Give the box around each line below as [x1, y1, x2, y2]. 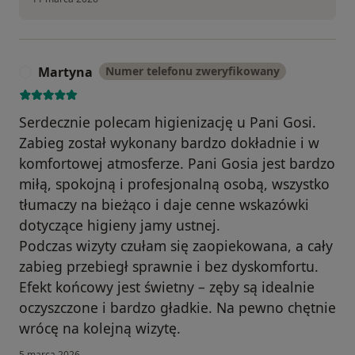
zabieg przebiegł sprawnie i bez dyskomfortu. [19, 257, 319, 277]
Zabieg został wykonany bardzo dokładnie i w [19, 133, 319, 153]
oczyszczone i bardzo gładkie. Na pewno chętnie [19, 298, 336, 318]
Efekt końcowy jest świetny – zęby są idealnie [19, 277, 315, 297]
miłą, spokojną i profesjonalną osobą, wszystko [19, 174, 330, 194]
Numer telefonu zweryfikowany [105, 63, 280, 79]
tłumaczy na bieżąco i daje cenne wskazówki [19, 195, 309, 215]
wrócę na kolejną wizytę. [19, 319, 181, 338]
